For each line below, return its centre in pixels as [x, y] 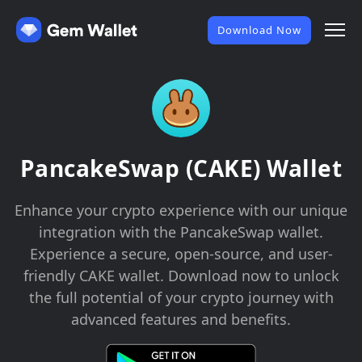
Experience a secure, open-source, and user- [181, 254]
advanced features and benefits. [181, 319]
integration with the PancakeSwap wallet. [181, 232]
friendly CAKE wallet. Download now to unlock [181, 276]
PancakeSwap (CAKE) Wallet [181, 168]
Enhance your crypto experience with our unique [181, 210]
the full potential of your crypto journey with [181, 297]
